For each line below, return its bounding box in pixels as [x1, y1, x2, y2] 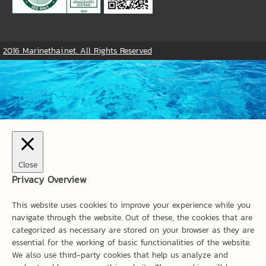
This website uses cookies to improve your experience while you [12, 198, 251, 211]
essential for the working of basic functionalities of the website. [12, 236, 251, 249]
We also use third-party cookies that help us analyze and [12, 248, 228, 261]
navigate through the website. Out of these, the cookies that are [12, 211, 252, 224]
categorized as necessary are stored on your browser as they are [12, 223, 254, 236]
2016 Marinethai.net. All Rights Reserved [3, 45, 152, 58]
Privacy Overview [12, 172, 87, 187]
